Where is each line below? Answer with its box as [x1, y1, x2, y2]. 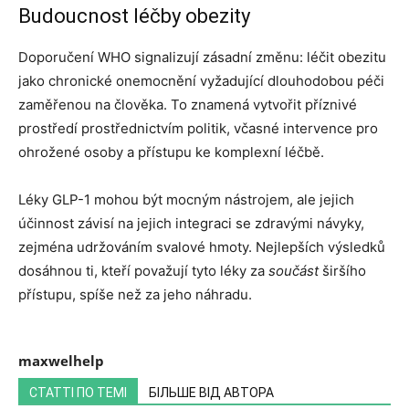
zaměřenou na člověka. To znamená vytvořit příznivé [18, 96, 357, 114]
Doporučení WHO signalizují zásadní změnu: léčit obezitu [18, 48, 386, 67]
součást [268, 262, 319, 280]
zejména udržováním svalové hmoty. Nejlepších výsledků [18, 238, 385, 257]
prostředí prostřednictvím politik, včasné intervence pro [18, 120, 378, 138]
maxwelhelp [18, 351, 104, 371]
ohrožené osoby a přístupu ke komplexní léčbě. [18, 143, 324, 162]
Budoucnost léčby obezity [18, 5, 250, 28]
